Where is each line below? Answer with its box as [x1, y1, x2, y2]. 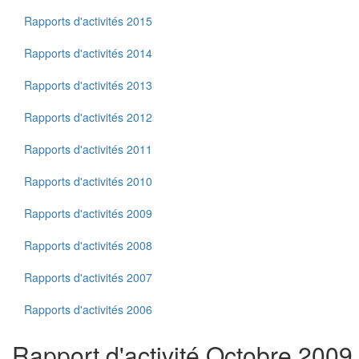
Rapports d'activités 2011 [24, 141, 152, 158]
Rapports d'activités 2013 [24, 77, 152, 94]
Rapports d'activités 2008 [24, 237, 152, 254]
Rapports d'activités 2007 [24, 269, 152, 286]
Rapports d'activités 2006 [24, 301, 152, 318]
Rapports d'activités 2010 [24, 173, 152, 190]
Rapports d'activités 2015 [24, 13, 152, 30]
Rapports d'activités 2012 [24, 109, 152, 126]
